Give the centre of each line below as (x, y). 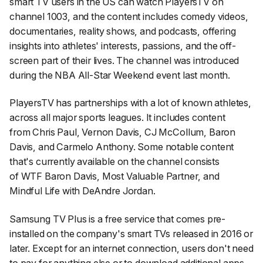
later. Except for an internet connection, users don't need (131, 249)
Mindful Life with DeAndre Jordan (81, 191)
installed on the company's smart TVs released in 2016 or (131, 234)
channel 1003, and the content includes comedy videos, (129, 16)
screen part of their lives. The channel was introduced (124, 60)
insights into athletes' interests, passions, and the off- (123, 45)
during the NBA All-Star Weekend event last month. (120, 75)
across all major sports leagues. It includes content (117, 118)
